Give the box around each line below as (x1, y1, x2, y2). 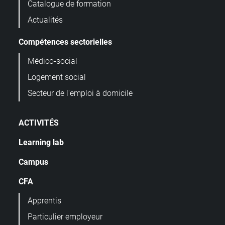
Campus (19, 157, 48, 167)
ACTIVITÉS (19, 118, 59, 128)
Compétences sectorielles (19, 37, 112, 47)
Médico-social (28, 56, 77, 66)
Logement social (28, 72, 86, 82)
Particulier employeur (28, 212, 102, 222)
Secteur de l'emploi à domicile (28, 88, 133, 98)
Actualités (28, 15, 63, 25)
